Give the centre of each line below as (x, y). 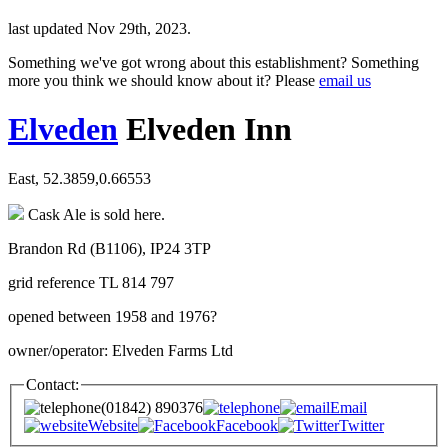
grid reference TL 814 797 (91, 282)
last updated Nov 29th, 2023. (99, 28)
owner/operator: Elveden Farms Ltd (120, 350)
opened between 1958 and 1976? (112, 316)
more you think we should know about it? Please (163, 80)
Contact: (52, 384)
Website (113, 426)
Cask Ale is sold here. (94, 214)
